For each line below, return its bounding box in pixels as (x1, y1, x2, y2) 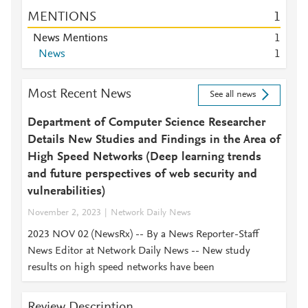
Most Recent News (27, 87, 131, 101)
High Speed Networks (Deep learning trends (27, 151, 261, 164)
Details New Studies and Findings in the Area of (27, 134, 280, 146)
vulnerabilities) (27, 186, 105, 198)
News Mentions (33, 33, 108, 44)
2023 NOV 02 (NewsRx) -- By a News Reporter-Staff (27, 229, 258, 240)
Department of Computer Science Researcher (27, 117, 265, 129)
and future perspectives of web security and (27, 168, 257, 181)
